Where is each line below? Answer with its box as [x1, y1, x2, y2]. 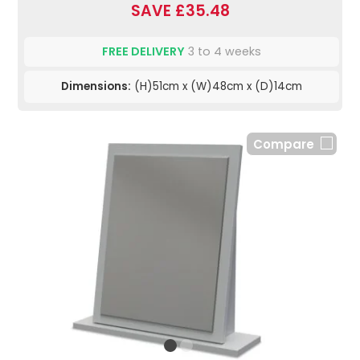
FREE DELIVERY [102, 43, 185, 60]
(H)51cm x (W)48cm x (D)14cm [131, 79, 302, 95]
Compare [253, 136, 314, 153]
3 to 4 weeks [185, 43, 261, 60]
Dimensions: [61, 79, 131, 95]
